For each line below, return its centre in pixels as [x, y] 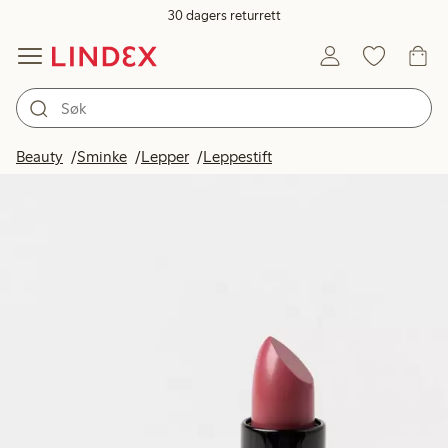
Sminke [102, 156]
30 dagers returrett [224, 15]
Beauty [39, 156]
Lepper [165, 156]
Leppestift [237, 156]
